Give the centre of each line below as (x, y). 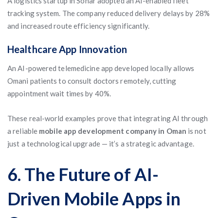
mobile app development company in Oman (113, 131)
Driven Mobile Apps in (94, 199)
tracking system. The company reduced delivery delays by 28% (109, 13)
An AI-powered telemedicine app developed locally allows (101, 68)
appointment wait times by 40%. (59, 93)
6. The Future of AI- (83, 174)
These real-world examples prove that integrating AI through (108, 118)
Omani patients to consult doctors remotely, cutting (92, 81)
